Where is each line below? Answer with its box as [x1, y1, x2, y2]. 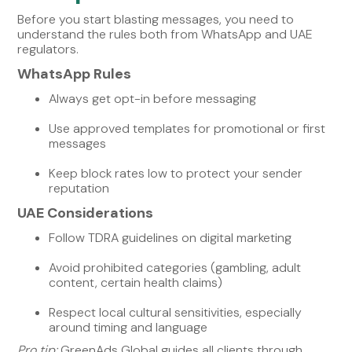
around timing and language [49, 318, 208, 335]
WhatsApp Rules [17, 64, 132, 83]
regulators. [17, 40, 79, 57]
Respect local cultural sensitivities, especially [49, 303, 302, 321]
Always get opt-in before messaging [49, 90, 257, 107]
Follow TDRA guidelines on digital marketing [49, 229, 292, 246]
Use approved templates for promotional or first [49, 119, 326, 137]
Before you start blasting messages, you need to [17, 10, 295, 27]
